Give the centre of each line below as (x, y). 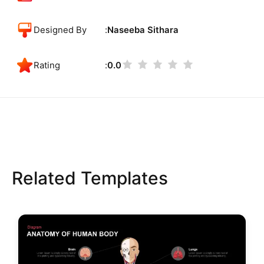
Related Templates (90, 178)
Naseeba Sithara (143, 30)
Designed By (60, 30)
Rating (47, 66)
